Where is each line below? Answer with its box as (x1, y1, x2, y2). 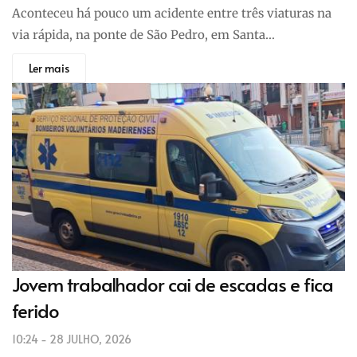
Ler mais (29, 61, 69, 76)
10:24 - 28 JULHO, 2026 (12, 331, 131, 347)
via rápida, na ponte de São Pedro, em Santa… (12, 27, 275, 43)
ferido (12, 297, 59, 324)
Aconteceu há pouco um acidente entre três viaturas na (12, 6, 331, 22)
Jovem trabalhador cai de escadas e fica (12, 271, 333, 298)
